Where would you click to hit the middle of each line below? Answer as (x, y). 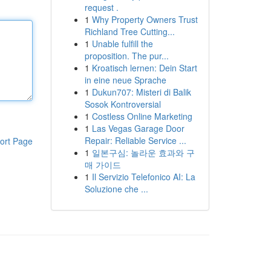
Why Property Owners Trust (145, 19)
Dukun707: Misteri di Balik (141, 92)
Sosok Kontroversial (122, 104)
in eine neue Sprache (125, 80)
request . (101, 7)
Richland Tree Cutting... (129, 31)
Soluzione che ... (116, 189)
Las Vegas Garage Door (138, 128)
